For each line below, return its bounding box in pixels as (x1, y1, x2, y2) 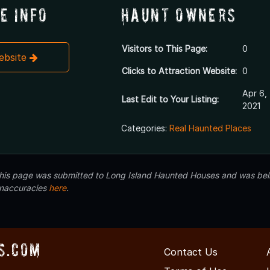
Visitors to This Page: (121, 43, 207, 54)
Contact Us (164, 246, 218, 259)
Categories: (121, 123, 169, 134)
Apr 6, (242, 88, 267, 99)
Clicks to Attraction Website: (121, 66, 237, 77)
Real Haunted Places (169, 123, 251, 134)
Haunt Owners (121, 4, 237, 26)
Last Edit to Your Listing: (121, 94, 219, 105)
